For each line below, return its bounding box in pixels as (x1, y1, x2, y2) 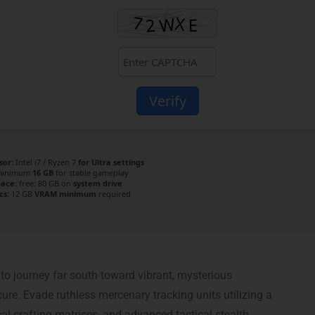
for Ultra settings (78, 157, 144, 167)
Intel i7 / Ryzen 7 (13, 157, 78, 167)
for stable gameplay (53, 167, 129, 178)
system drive (73, 178, 122, 188)
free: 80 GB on (17, 178, 73, 188)
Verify (148, 91, 186, 110)
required (96, 188, 131, 199)
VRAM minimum (34, 188, 96, 199)
